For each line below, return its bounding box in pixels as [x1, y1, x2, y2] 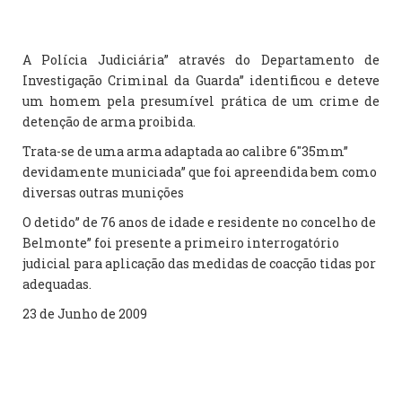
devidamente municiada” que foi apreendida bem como [22, 163, 377, 180]
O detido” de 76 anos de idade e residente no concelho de [22, 214, 376, 231]
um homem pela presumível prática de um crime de [22, 92, 380, 109]
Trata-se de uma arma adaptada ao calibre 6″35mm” [22, 143, 348, 160]
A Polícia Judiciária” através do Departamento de [22, 51, 380, 68]
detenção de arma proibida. [22, 113, 198, 130]
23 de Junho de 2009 [22, 305, 147, 322]
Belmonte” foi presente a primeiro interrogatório [22, 234, 339, 251]
